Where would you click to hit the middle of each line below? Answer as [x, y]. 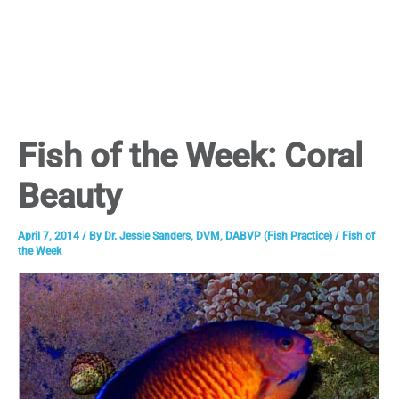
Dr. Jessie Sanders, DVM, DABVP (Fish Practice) [220, 236]
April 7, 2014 [50, 236]
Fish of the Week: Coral [191, 155]
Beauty [70, 195]
